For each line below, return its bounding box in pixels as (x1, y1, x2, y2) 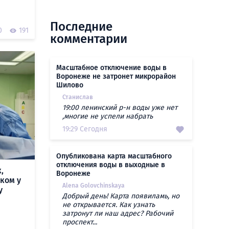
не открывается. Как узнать (62, 200, 155, 209)
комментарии (50, 32, 127, 46)
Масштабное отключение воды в (56, 63, 167, 72)
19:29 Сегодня (62, 125, 107, 133)
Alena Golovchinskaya (62, 182, 125, 189)
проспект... (62, 218, 97, 226)
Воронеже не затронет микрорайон (56, 72, 176, 81)
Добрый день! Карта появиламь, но (62, 192, 179, 200)
